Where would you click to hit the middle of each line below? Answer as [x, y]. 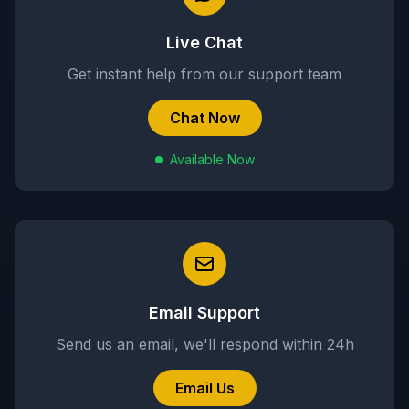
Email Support [204, 313]
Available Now [212, 159]
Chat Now [204, 118]
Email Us [204, 388]
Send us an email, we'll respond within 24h [204, 344]
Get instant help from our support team [204, 74]
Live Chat [204, 42]
